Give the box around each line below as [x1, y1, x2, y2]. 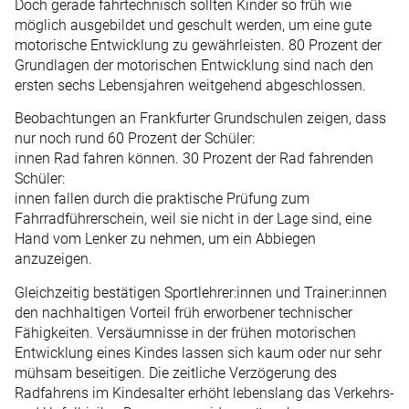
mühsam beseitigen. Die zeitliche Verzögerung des [15, 363, 337, 382]
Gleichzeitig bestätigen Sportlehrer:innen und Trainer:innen [15, 283, 387, 301]
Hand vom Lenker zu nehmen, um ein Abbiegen [15, 230, 316, 248]
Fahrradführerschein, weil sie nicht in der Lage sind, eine [15, 210, 372, 228]
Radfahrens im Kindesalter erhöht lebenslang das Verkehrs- [15, 383, 394, 402]
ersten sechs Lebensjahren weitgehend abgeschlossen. [15, 77, 366, 95]
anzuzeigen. [15, 250, 92, 268]
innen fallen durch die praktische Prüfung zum [15, 190, 309, 208]
